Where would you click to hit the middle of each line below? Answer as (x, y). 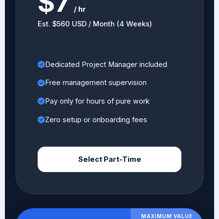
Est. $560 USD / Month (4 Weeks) (95, 24)
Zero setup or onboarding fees (96, 120)
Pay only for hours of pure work (97, 101)
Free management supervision (96, 83)
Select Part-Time (109, 159)
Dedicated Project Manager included (106, 64)
